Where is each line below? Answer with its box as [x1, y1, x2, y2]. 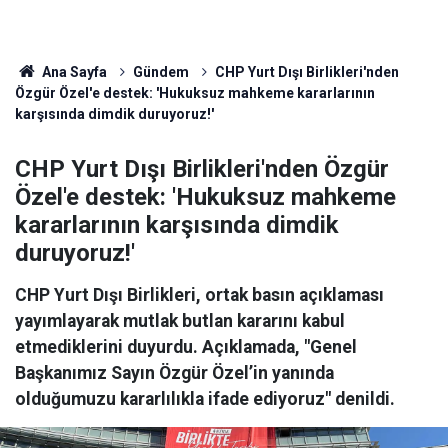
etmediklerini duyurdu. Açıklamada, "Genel [15, 337, 357, 357]
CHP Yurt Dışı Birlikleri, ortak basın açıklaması [15, 285, 384, 305]
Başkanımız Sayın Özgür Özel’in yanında [15, 363, 334, 383]
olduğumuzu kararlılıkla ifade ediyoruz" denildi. [15, 389, 395, 409]
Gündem [132, 64, 189, 80]
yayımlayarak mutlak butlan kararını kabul [15, 311, 345, 331]
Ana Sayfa [38, 64, 107, 80]
